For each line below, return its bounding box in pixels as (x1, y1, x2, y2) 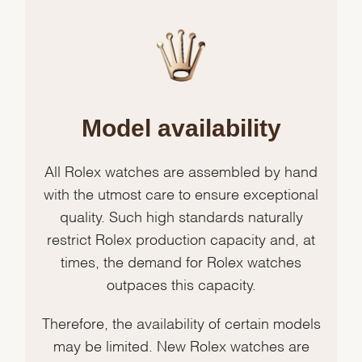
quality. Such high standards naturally (59, 212, 303, 220)
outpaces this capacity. (106, 280, 256, 288)
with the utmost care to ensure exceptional (44, 189, 318, 197)
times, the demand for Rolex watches (61, 257, 301, 265)
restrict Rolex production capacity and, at (47, 234, 315, 242)
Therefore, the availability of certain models (41, 318, 321, 326)
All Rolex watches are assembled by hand (44, 166, 318, 175)
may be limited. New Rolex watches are (53, 341, 309, 349)
